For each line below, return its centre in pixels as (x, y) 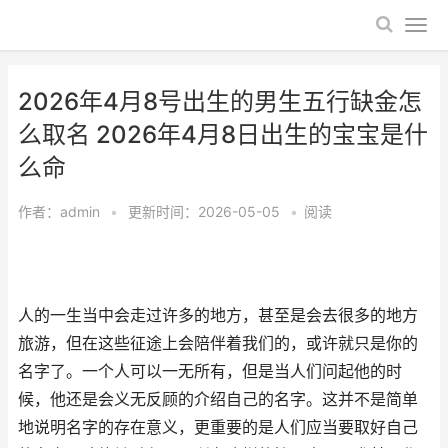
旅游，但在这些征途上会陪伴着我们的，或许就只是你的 (218, 343)
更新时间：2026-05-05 (206, 211)
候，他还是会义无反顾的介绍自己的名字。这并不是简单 (218, 399)
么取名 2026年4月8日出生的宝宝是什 (223, 134)
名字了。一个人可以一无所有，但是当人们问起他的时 (210, 371)
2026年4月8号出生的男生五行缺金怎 (220, 101)
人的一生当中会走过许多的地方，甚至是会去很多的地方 (218, 315)
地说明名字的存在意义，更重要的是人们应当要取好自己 (218, 427)
